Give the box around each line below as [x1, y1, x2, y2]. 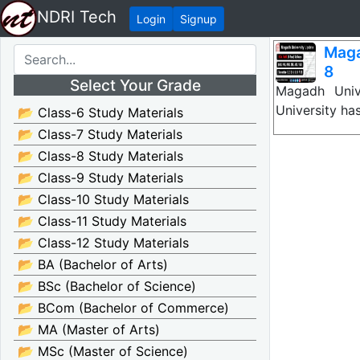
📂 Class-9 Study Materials [18, 170, 183, 186]
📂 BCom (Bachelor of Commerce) [18, 300, 229, 316]
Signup [180, 11, 217, 26]
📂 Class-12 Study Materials [18, 235, 189, 251]
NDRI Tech [37, 7, 117, 27]
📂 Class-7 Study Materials [18, 126, 182, 142]
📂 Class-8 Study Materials [18, 148, 183, 164]
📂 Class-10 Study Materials [18, 191, 189, 207]
